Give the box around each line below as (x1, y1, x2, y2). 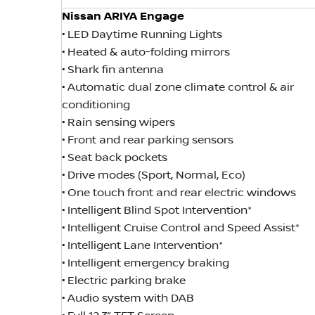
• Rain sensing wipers (62, 117, 175, 129)
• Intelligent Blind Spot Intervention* (62, 205, 252, 217)
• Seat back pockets (62, 152, 167, 165)
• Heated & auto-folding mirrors (62, 46, 230, 59)
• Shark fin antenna (62, 64, 164, 77)
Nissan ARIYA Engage (62, 11, 184, 24)
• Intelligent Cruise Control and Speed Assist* (62, 222, 300, 235)
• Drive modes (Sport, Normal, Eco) (62, 169, 245, 182)
